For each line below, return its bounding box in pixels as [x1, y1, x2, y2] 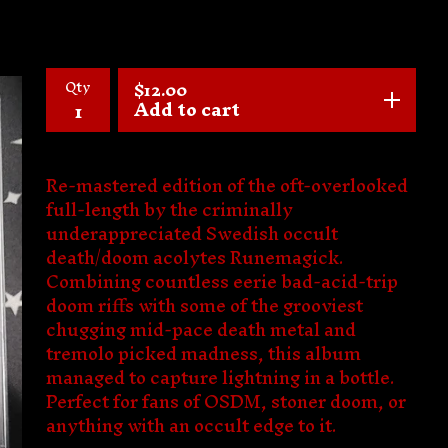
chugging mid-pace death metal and [46, 309, 356, 350]
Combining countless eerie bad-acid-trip [46, 261, 398, 302]
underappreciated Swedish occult [46, 213, 338, 254]
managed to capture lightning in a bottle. [46, 357, 395, 398]
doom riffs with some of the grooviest [46, 285, 363, 326]
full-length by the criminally [46, 189, 293, 230]
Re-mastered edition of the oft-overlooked [46, 165, 408, 206]
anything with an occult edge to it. [46, 405, 337, 446]
